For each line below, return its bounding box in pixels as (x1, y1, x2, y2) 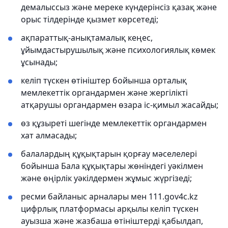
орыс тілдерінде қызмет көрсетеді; (21, 14, 158, 25)
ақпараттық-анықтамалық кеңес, (21, 32, 153, 43)
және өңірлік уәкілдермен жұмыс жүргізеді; (21, 173, 192, 184)
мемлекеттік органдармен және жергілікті (21, 87, 188, 98)
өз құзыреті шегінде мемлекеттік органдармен (21, 118, 207, 129)
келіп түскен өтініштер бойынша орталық (21, 75, 187, 86)
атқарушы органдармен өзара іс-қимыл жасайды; (21, 99, 218, 110)
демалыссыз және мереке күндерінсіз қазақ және (21, 2, 217, 13)
